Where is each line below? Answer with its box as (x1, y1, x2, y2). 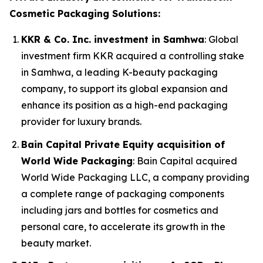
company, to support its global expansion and (21, 83, 228, 95)
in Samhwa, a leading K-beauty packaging (21, 66, 218, 78)
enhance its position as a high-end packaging (21, 99, 228, 111)
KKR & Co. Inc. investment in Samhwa (21, 33, 204, 45)
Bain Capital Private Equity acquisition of (21, 138, 225, 150)
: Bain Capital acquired (133, 154, 237, 167)
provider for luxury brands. (21, 116, 141, 127)
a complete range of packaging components (21, 187, 224, 200)
